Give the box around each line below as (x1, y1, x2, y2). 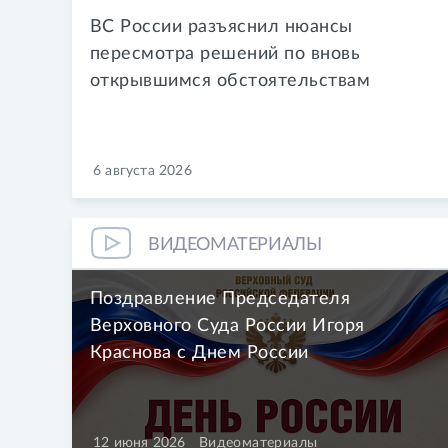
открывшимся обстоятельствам (89, 70, 371, 90)
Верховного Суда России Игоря (89, 315, 365, 335)
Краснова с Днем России (89, 342, 309, 362)
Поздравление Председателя (89, 288, 351, 308)
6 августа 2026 (93, 164, 192, 179)
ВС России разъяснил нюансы (89, 16, 353, 36)
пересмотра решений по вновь (89, 43, 361, 63)
